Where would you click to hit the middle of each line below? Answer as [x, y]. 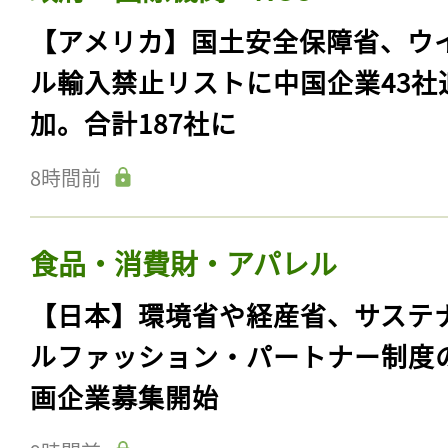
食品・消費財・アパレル [183, 263]
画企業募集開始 [124, 397]
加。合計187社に [133, 123]
